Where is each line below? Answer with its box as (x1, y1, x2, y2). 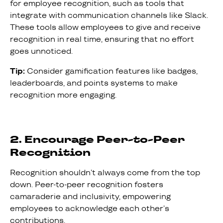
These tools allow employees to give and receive (10, 21, 201, 33)
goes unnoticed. (10, 45, 73, 57)
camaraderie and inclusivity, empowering (10, 190, 171, 202)
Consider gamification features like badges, (25, 65, 198, 77)
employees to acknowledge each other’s (10, 202, 169, 214)
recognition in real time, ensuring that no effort (10, 33, 194, 45)
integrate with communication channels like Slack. (10, 9, 208, 21)
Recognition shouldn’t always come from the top (10, 166, 200, 178)
